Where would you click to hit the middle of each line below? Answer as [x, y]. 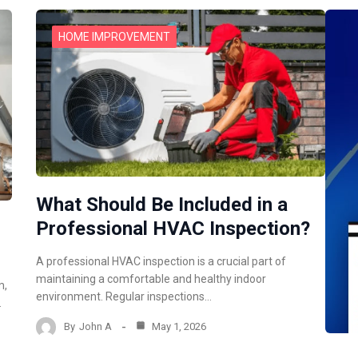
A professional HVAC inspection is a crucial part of [161, 261]
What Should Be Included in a [162, 204]
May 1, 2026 [178, 327]
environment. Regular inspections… [124, 296]
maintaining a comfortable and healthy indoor [151, 278]
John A [96, 327]
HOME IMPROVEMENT [115, 37]
